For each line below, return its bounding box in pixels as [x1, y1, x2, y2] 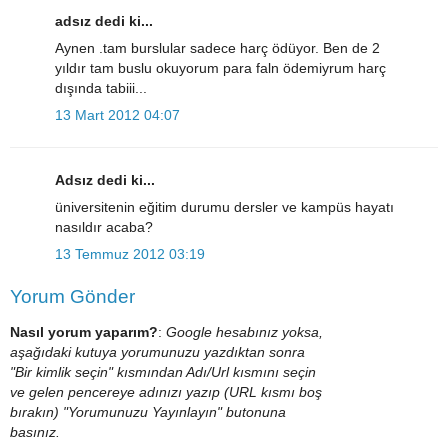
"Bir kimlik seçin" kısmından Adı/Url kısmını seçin [10, 364, 316, 380]
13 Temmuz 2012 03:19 [55, 246, 205, 263]
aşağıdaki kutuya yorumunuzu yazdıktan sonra [10, 344, 305, 360]
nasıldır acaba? [55, 218, 153, 235]
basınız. [10, 424, 60, 440]
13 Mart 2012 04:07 [55, 107, 180, 124]
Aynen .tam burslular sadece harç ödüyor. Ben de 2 [55, 40, 380, 57]
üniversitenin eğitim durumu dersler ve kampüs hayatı [55, 198, 394, 215]
